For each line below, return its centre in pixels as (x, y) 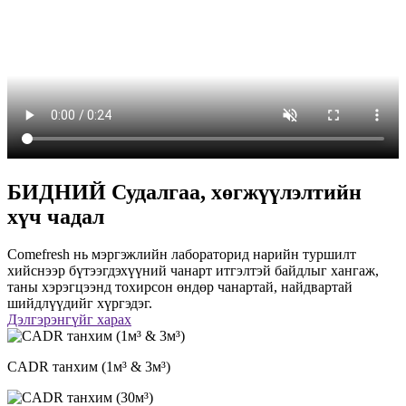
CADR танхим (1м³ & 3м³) (89, 367)
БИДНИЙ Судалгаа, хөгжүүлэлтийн (184, 192)
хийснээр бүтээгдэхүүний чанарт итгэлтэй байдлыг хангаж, (193, 271)
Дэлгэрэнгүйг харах (69, 320)
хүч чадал (56, 216)
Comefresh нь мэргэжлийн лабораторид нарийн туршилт (182, 255)
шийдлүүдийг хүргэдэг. (80, 304)
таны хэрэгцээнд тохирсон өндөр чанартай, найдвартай (180, 287)
